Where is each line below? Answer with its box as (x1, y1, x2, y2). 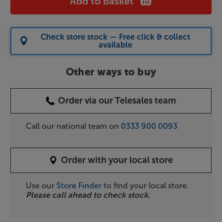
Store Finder (56, 180, 102, 190)
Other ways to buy (65, 67, 157, 78)
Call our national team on (26, 121, 121, 131)
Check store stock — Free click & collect (40, 32, 190, 42)
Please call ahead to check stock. (26, 190, 150, 200)
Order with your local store (61, 154, 173, 166)
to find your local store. (102, 180, 189, 190)
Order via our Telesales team (58, 95, 176, 106)
